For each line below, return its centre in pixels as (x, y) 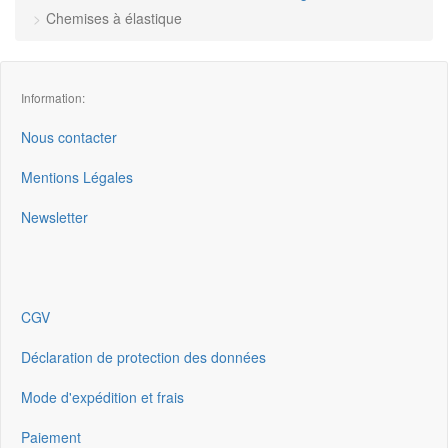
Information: (53, 97)
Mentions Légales (77, 177)
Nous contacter (69, 137)
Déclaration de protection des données (143, 357)
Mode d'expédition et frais (102, 397)
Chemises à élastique (114, 18)
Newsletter (54, 217)
